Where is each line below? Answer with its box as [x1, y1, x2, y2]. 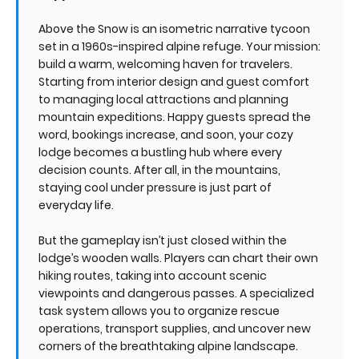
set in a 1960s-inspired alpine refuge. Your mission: [38, 38, 321, 54]
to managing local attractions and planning [38, 91, 288, 107]
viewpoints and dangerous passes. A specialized [38, 284, 314, 301]
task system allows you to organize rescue [38, 302, 280, 319]
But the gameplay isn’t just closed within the [38, 232, 287, 248]
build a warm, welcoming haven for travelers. [38, 55, 292, 72]
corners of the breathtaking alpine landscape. [38, 337, 301, 354]
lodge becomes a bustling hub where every [38, 143, 282, 160]
